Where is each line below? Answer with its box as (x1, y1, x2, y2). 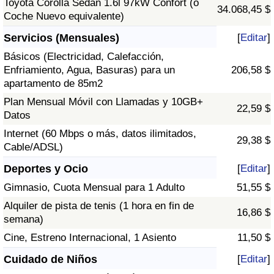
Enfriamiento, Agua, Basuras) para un (4, 64, 175, 76)
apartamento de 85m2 (4, 78, 103, 90)
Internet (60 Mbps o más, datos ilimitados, (4, 128, 196, 140)
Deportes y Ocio (4, 163, 88, 176)
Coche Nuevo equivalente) (4, 10, 124, 23)
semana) (4, 213, 43, 226)
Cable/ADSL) (4, 141, 63, 154)
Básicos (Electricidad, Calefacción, (4, 51, 164, 63)
